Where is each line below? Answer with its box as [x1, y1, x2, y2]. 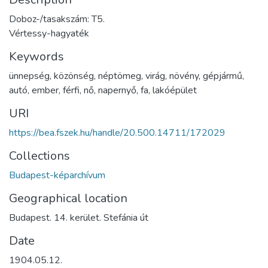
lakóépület [153, 83, 197, 97]
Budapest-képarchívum [9, 168, 105, 182]
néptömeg [98, 69, 141, 83]
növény [169, 69, 199, 83]
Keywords [9, 48, 64, 65]
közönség [54, 69, 94, 83]
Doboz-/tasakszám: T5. [9, 12, 105, 26]
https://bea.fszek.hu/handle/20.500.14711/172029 [9, 126, 226, 139]
